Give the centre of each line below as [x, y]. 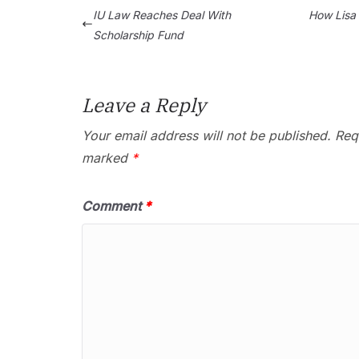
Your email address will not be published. [206, 135]
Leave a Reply [144, 105]
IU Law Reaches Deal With [162, 15]
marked [107, 158]
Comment [113, 206]
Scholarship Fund [138, 35]
